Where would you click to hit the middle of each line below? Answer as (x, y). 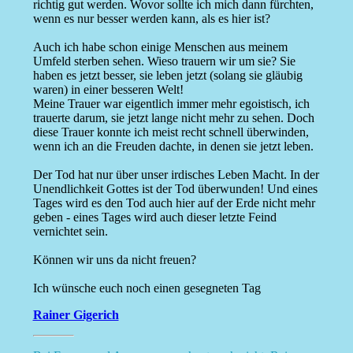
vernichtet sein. (70, 232)
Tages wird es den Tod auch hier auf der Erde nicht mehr (174, 203)
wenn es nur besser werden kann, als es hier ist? (151, 19)
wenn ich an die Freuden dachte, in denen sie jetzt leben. (173, 147)
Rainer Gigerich (76, 315)
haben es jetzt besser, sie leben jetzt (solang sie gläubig (167, 76)
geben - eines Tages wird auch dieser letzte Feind (154, 217)
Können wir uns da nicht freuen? (114, 260)
